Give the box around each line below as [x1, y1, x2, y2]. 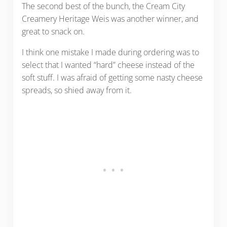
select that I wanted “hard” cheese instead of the [21, 59, 195, 70]
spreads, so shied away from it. [21, 84, 132, 96]
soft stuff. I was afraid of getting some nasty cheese [21, 71, 203, 83]
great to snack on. [21, 25, 85, 37]
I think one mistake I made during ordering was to [21, 46, 199, 58]
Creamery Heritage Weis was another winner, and [21, 13, 199, 24]
